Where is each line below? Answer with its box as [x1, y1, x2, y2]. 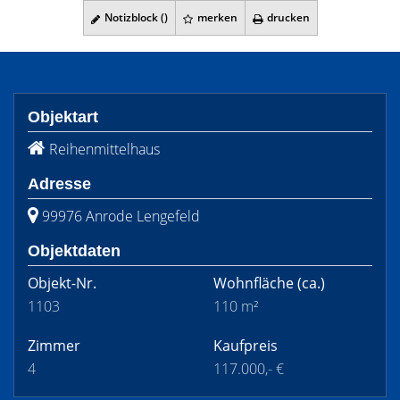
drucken [263, 10, 310, 25]
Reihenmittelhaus [49, 139, 160, 159]
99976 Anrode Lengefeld [42, 206, 200, 226]
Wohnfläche [213, 273, 294, 293]
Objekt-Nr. [28, 273, 96, 293]
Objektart [28, 108, 98, 126]
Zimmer [28, 336, 80, 355]
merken [194, 10, 237, 25]
